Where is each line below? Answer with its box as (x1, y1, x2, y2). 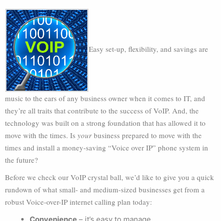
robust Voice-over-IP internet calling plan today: (5, 197, 152, 207)
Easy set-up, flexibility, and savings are (89, 44, 208, 54)
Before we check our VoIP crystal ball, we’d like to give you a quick (5, 172, 214, 182)
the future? (5, 155, 38, 165)
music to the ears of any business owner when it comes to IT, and (5, 93, 205, 103)
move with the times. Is (5, 130, 77, 140)
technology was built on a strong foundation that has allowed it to (5, 118, 206, 128)
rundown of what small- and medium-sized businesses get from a (5, 184, 205, 194)
